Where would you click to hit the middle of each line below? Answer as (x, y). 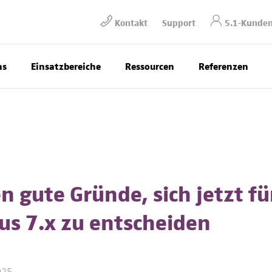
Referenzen (223, 66)
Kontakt (131, 22)
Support (179, 22)
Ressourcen (150, 66)
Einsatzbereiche (66, 66)
